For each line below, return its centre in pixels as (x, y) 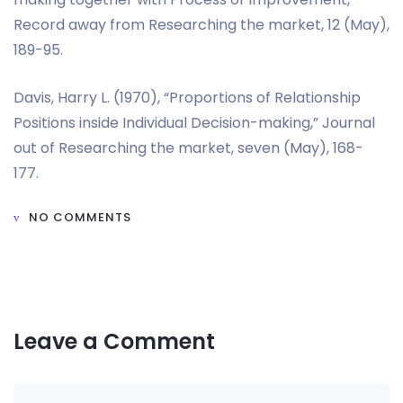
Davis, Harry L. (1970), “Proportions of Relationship (187, 97)
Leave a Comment (114, 341)
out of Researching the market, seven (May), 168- (188, 148)
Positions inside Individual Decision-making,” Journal (194, 122)
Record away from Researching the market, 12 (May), (201, 24)
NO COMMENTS (80, 217)
